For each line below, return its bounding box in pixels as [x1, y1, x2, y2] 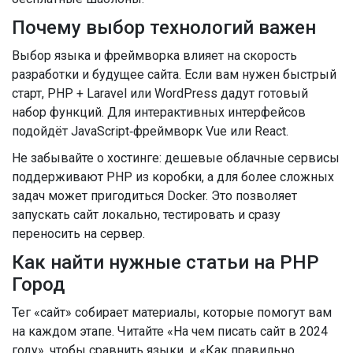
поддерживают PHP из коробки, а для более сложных [12, 169, 334, 184]
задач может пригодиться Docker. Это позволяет [12, 188, 297, 203]
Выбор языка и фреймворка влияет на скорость [12, 47, 297, 63]
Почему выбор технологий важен [12, 16, 316, 39]
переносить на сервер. [12, 225, 145, 241]
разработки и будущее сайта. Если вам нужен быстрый [12, 66, 336, 82]
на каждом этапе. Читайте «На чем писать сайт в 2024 [12, 323, 328, 339]
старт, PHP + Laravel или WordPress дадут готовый [12, 85, 308, 101]
